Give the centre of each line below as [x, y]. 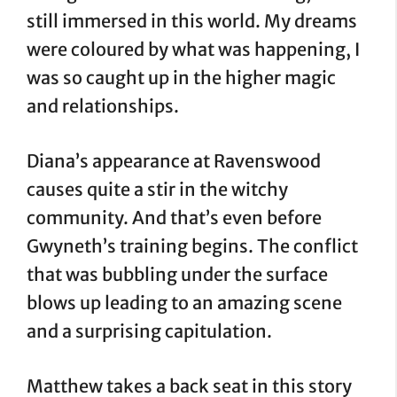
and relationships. [103, 106]
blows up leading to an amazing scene [184, 303]
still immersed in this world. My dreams [192, 21]
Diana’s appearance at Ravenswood [174, 161]
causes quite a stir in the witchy [157, 189]
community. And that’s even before [174, 218]
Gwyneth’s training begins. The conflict [192, 246]
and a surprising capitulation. [149, 331]
